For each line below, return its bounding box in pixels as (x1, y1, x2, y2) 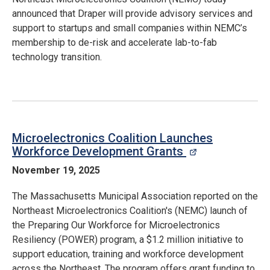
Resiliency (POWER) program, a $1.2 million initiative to (12, 234, 243, 245)
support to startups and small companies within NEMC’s (12, 22, 247, 34)
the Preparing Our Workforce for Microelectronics (12, 219, 220, 231)
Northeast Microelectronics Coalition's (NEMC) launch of (12, 205, 248, 216)
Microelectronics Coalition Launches (12, 131, 213, 145)
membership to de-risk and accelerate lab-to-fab (12, 37, 217, 48)
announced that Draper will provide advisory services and (12, 8, 253, 19)
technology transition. (12, 51, 102, 63)
